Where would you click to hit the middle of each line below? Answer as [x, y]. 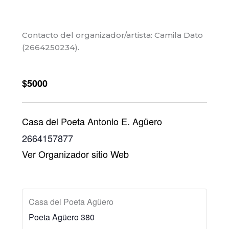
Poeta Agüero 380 [62, 217]
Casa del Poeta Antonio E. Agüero [92, 121]
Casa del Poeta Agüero [71, 201]
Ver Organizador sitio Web [76, 154]
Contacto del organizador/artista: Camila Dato [113, 35]
